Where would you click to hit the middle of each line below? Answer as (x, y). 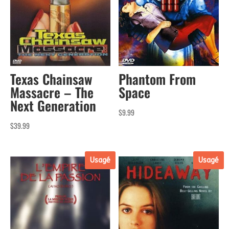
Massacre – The (52, 93)
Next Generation (53, 106)
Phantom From (157, 79)
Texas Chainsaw (51, 79)
